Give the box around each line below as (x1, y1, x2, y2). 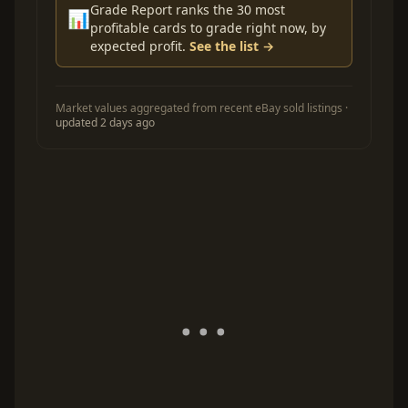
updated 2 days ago (56, 115, 155, 131)
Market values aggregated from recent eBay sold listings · (56, 100, 348, 117)
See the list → (189, 37, 274, 56)
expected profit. (90, 37, 189, 56)
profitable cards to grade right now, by (90, 19, 326, 37)
